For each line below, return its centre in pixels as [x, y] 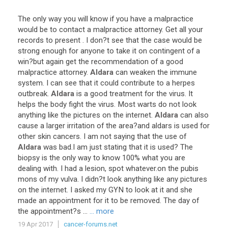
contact [72, 30]
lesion [95, 168]
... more [102, 211]
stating [115, 147]
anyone [93, 51]
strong [29, 51]
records [31, 40]
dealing [30, 168]
